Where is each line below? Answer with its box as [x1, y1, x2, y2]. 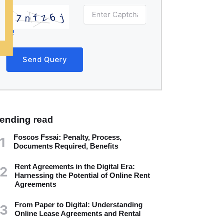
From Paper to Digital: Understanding [14, 200, 143, 209]
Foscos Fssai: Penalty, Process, [14, 133, 122, 142]
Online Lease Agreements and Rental [14, 209, 141, 218]
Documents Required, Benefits [14, 142, 118, 151]
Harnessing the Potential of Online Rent [14, 171, 150, 180]
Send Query [22, 55, 67, 65]
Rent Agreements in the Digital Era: [14, 162, 135, 171]
